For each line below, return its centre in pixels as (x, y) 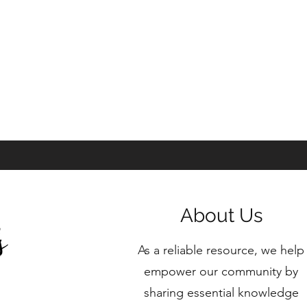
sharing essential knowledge (221, 293)
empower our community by (221, 271)
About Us (221, 216)
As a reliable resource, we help (221, 250)
